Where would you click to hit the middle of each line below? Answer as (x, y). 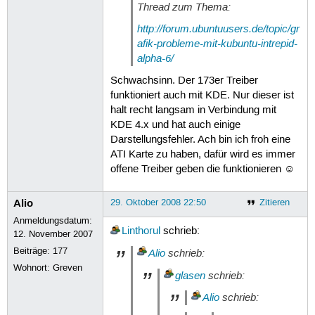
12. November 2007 (53, 234)
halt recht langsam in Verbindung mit (193, 110)
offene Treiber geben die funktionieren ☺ (202, 169)
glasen (191, 275)
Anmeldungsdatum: (53, 220)
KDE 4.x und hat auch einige (175, 125)
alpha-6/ (155, 59)
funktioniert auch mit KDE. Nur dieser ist (202, 95)
